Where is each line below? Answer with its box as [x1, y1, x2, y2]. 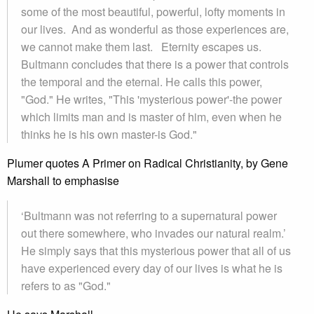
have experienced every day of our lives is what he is [21, 260, 282, 276]
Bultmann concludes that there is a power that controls [21, 56, 289, 72]
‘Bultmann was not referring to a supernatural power [21, 207, 277, 224]
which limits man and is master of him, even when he [21, 109, 282, 125]
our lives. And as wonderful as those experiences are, [21, 21, 289, 37]
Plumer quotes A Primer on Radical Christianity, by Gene [7, 155, 288, 171]
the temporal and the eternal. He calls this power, [21, 74, 262, 90]
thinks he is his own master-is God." [21, 126, 197, 142]
